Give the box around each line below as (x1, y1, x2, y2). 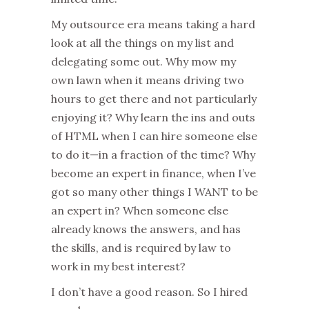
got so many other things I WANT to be (51, 185, 258, 199)
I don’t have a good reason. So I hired (51, 285, 248, 299)
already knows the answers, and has (51, 222, 241, 237)
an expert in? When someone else (51, 203, 228, 218)
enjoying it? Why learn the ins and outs (51, 110, 255, 125)
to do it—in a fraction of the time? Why (51, 148, 255, 162)
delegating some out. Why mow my (51, 54, 236, 69)
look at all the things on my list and (51, 36, 234, 50)
